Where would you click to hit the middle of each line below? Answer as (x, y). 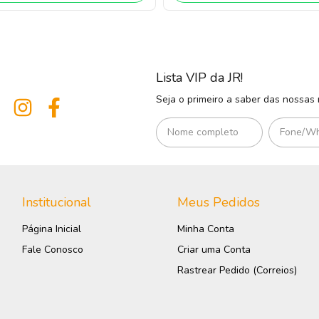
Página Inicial (51, 229)
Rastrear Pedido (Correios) (237, 271)
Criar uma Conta (214, 250)
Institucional (56, 203)
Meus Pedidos (219, 203)
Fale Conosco (52, 250)
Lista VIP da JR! (199, 78)
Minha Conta (206, 229)
